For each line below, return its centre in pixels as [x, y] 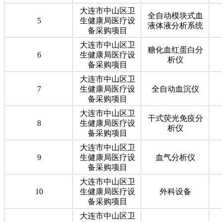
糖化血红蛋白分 [175, 50]
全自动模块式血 [175, 15]
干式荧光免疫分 [175, 118]
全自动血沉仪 [175, 89]
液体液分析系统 [175, 25]
